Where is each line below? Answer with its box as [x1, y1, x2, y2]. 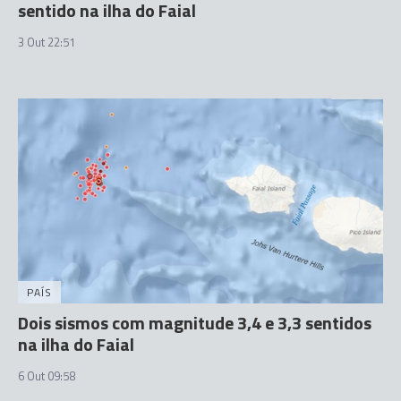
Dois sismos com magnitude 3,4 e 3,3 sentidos [18, 309, 371, 337]
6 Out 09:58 [18, 367, 75, 385]
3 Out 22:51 [18, 32, 75, 51]
